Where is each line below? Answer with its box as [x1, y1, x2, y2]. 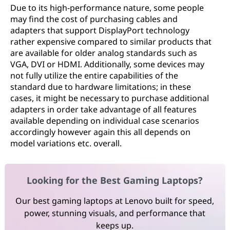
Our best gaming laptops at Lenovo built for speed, [15, 195, 215, 207]
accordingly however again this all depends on [10, 126, 190, 138]
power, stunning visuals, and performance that [24, 207, 206, 219]
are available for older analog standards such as [10, 47, 197, 59]
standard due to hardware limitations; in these [10, 81, 191, 92]
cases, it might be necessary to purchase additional [10, 92, 209, 104]
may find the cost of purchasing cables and [10, 13, 178, 25]
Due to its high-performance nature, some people [10, 2, 204, 13]
